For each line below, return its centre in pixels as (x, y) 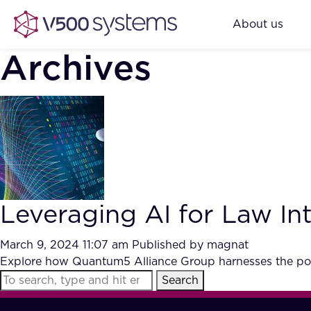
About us (258, 24)
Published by (169, 245)
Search (180, 280)
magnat (228, 245)
